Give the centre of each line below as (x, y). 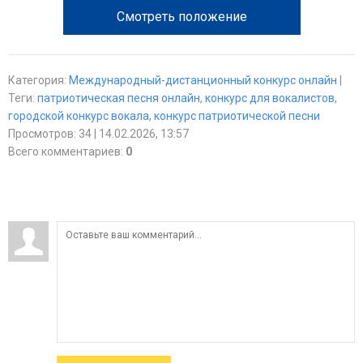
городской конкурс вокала (79, 116)
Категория (36, 80)
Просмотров (41, 134)
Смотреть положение (181, 17)
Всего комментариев (64, 152)
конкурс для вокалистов (270, 98)
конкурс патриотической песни (237, 116)
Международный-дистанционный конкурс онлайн (203, 80)
